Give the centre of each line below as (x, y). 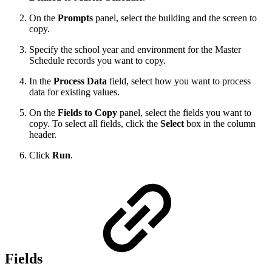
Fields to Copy (87, 112)
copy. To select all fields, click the (95, 123)
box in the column (220, 123)
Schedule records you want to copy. (97, 60)
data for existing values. (74, 92)
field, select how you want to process (179, 81)
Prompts (75, 18)
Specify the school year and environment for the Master (135, 49)
